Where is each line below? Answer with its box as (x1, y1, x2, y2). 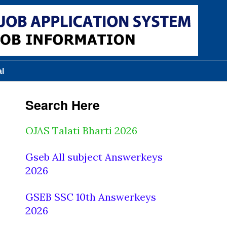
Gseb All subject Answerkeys (25, 150, 163, 163)
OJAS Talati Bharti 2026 (25, 124, 137, 137)
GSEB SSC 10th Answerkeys (25, 191, 156, 203)
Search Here (25, 96, 100, 114)
